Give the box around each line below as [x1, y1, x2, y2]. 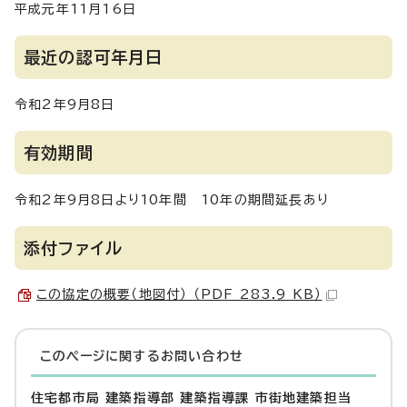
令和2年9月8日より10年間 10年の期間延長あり [15, 194, 329, 206]
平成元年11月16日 [15, 3, 136, 15]
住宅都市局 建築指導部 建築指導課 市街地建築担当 [31, 392, 352, 404]
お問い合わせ [160, 350, 244, 362]
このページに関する [40, 350, 161, 362]
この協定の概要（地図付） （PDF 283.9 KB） [36, 288, 323, 301]
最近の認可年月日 [24, 49, 164, 65]
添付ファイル [24, 240, 124, 256]
